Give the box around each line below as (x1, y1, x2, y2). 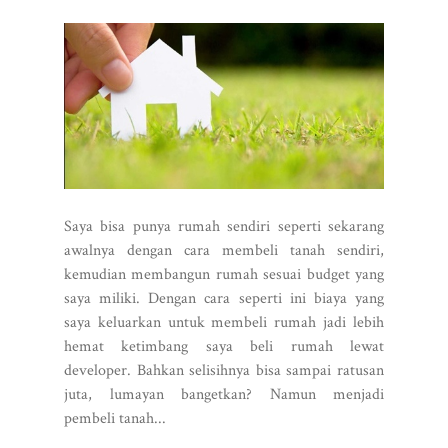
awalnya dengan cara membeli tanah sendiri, (64, 239, 384, 261)
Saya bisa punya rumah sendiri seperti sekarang (64, 215, 384, 237)
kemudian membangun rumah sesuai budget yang (64, 263, 384, 285)
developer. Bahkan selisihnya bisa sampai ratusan (64, 359, 384, 381)
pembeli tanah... (64, 407, 166, 429)
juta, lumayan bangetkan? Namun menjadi (64, 383, 384, 405)
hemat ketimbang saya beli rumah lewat (64, 335, 384, 357)
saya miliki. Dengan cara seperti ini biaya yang (64, 287, 384, 309)
